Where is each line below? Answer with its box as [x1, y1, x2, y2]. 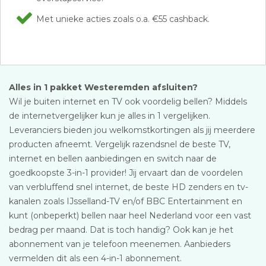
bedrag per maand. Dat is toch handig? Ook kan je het [9, 224, 233, 235]
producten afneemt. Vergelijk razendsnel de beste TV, [9, 139, 230, 150]
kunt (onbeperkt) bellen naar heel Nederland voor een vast [9, 210, 251, 221]
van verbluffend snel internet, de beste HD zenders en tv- [9, 182, 248, 192]
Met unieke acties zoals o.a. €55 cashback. [36, 14, 210, 24]
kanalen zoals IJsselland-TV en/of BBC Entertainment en [9, 196, 242, 207]
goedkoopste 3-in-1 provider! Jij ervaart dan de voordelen [9, 167, 243, 178]
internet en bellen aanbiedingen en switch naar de [9, 153, 217, 164]
